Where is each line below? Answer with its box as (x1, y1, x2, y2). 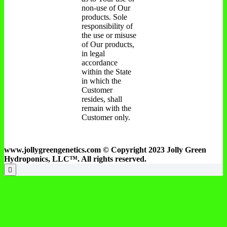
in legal (82, 49, 105, 58)
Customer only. (82, 113, 130, 122)
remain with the (82, 104, 131, 113)
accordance (82, 58, 118, 67)
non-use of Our (82, 4, 130, 13)
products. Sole (82, 13, 127, 22)
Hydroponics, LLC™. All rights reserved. (4, 155, 146, 164)
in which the (82, 77, 121, 86)
